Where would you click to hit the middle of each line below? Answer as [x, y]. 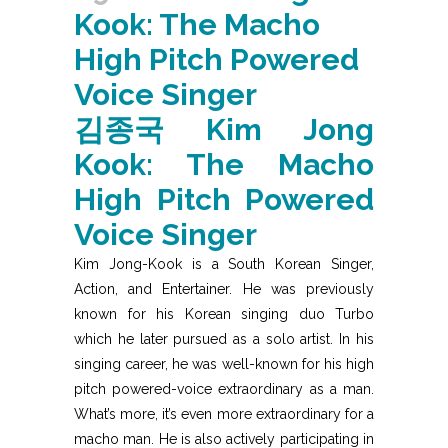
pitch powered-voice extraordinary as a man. [224, 388]
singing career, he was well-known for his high [224, 363]
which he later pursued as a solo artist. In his [224, 338]
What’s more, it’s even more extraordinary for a [224, 413]
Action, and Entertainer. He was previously [224, 288]
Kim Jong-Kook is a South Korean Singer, [224, 263]
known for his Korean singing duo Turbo [224, 313]
